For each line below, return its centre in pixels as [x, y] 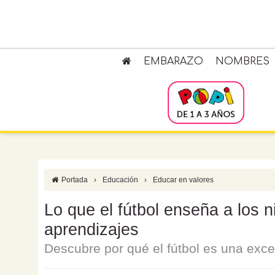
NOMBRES [242, 61]
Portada [74, 180]
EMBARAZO [173, 61]
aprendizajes [91, 230]
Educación [121, 180]
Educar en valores [184, 180]
